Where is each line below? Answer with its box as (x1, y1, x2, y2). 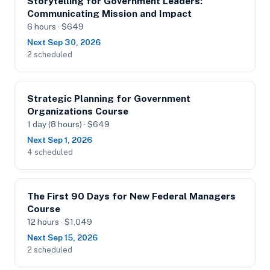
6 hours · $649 (27, 22, 84, 31)
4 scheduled (27, 148, 73, 157)
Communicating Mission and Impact (27, 8, 192, 19)
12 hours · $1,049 (27, 217, 92, 227)
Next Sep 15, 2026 (27, 233, 98, 242)
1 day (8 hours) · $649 (27, 119, 110, 129)
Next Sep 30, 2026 (27, 37, 101, 47)
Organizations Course (27, 105, 128, 117)
